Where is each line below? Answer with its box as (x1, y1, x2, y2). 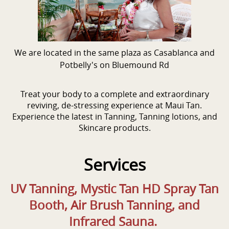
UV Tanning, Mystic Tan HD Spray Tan (10, 180, 219, 197)
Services (83, 153, 146, 176)
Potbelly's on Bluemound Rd (60, 59, 169, 71)
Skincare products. (78, 122, 151, 134)
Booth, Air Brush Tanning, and (29, 197, 200, 214)
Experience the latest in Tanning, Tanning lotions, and (12, 111, 217, 123)
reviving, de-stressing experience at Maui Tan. (27, 100, 202, 111)
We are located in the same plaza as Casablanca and (14, 47, 215, 59)
